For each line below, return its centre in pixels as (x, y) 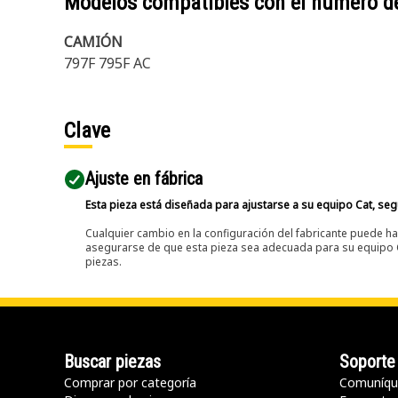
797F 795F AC (107, 63)
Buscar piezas (112, 362)
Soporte (367, 362)
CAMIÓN (93, 42)
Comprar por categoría (130, 382)
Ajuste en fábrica (144, 179)
